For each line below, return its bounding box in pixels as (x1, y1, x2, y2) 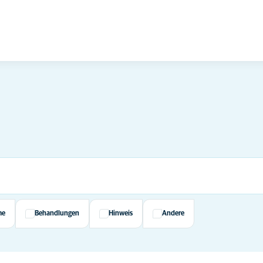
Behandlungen (35, 210, 79, 217)
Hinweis (109, 210, 133, 217)
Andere (162, 210, 184, 217)
